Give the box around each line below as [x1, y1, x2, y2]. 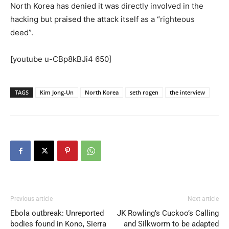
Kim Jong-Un [40, 88, 74, 96]
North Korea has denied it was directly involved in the [10, 1, 203, 11]
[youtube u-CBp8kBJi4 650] [10, 54, 111, 64]
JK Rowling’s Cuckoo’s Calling [117, 209, 219, 218]
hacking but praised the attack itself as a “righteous [10, 14, 195, 24]
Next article [188, 195, 219, 202]
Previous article [10, 195, 53, 202]
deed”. [10, 28, 33, 37]
